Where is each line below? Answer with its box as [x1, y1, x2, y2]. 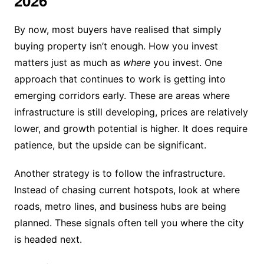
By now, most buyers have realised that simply [14, 23, 222, 35]
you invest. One [150, 56, 222, 68]
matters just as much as [14, 56, 123, 68]
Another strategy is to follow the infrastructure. [14, 167, 225, 179]
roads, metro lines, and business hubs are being [14, 200, 226, 212]
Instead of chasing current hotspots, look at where [14, 183, 240, 196]
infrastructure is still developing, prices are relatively [14, 105, 248, 118]
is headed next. [14, 233, 82, 245]
